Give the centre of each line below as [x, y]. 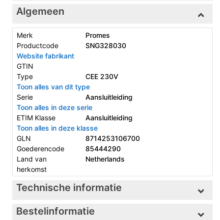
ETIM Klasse [36, 117]
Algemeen [40, 12]
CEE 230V [102, 76]
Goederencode [41, 148]
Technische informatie [69, 187]
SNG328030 [106, 45]
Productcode [38, 45]
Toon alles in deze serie [55, 107]
